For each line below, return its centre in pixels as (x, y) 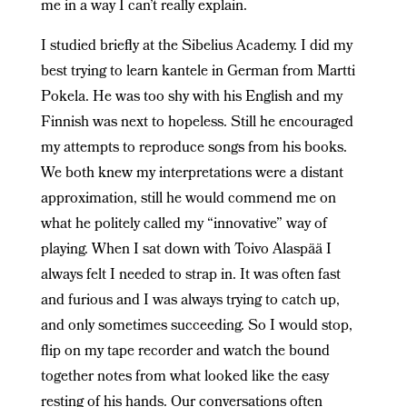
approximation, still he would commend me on (188, 199)
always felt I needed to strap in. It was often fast (190, 275)
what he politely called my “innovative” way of (184, 224)
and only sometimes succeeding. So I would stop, (196, 326)
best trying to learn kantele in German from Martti (198, 72)
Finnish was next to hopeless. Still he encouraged (197, 123)
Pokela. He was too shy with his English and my (191, 97)
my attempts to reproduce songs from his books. (194, 148)
